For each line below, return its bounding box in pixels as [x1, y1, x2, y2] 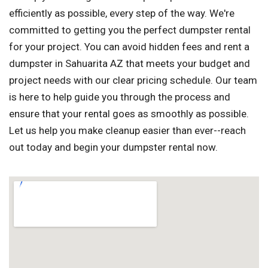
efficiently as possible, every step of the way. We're [9, 7, 234, 20]
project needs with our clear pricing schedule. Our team [9, 74, 257, 87]
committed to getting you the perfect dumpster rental [9, 24, 251, 36]
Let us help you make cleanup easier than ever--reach [9, 124, 246, 137]
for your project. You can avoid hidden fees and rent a [9, 41, 249, 53]
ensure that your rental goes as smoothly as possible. [9, 108, 249, 120]
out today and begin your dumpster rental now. [9, 141, 218, 154]
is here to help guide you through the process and [9, 91, 230, 103]
